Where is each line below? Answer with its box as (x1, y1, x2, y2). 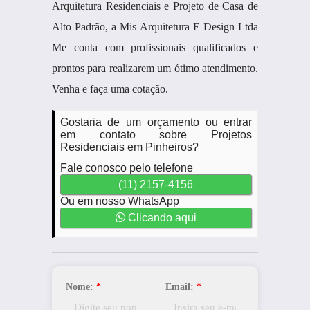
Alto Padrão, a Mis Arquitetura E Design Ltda (51, 21, 259, 33)
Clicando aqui (125, 212, 197, 224)
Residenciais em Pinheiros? (60, 141, 199, 153)
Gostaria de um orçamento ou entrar (60, 116, 253, 128)
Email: (165, 282, 197, 292)
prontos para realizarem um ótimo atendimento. (51, 62, 259, 74)
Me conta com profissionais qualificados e (51, 42, 259, 53)
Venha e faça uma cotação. (51, 83, 168, 95)
